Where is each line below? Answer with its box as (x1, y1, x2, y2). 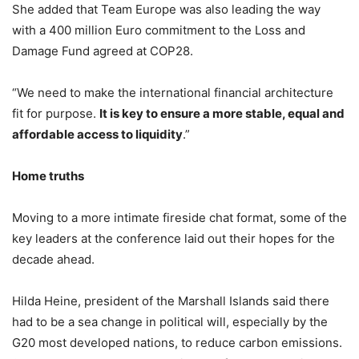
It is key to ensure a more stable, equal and (99, 105, 345, 121)
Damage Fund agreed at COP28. (12, 42, 193, 58)
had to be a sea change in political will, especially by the (12, 313, 328, 329)
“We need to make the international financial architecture (12, 84, 333, 100)
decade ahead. (12, 251, 95, 267)
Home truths (12, 167, 84, 184)
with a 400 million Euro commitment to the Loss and (12, 22, 305, 38)
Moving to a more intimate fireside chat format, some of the (12, 209, 347, 225)
